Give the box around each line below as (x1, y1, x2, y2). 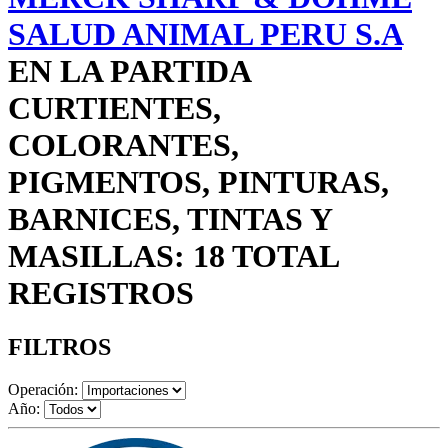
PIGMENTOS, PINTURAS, (8, 164, 389, 201)
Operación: (8, 380, 78, 398)
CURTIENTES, (8, 90, 221, 127)
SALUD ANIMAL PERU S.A (8, 16, 402, 53)
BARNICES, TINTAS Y (8, 201, 332, 238)
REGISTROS (8, 275, 194, 312)
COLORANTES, (8, 127, 239, 164)
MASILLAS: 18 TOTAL (8, 238, 338, 275)
